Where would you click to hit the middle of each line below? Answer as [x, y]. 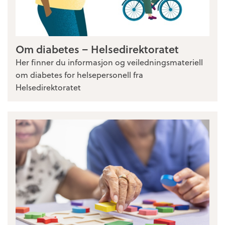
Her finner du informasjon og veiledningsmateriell [109, 62]
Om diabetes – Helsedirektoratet [97, 49]
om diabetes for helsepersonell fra [79, 75]
